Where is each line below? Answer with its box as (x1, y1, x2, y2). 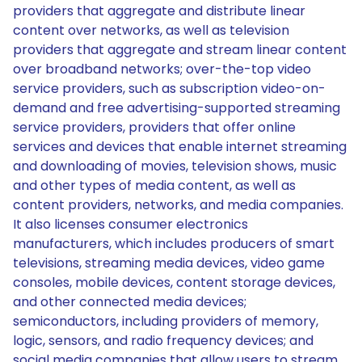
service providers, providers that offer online (13, 118, 296, 137)
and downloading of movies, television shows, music (13, 157, 337, 175)
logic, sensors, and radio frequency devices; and (13, 331, 314, 350)
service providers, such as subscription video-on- (13, 79, 326, 98)
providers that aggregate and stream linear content (13, 40, 347, 59)
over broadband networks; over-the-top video (13, 60, 311, 78)
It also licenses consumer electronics (13, 215, 248, 234)
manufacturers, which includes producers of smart (13, 234, 335, 253)
